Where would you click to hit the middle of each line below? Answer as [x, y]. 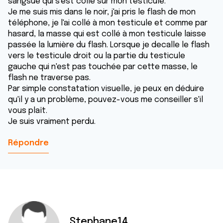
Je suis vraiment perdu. [52, 122]
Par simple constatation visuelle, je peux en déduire [106, 89]
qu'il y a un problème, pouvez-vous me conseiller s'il [106, 100]
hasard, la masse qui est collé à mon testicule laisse [107, 34]
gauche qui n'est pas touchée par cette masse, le [103, 67]
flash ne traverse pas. [49, 78]
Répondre [28, 143]
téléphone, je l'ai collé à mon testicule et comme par [108, 23]
